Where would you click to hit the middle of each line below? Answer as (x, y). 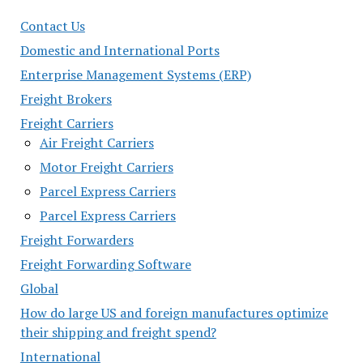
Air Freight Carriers (96, 143)
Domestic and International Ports (120, 50)
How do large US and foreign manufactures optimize (174, 313)
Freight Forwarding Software (105, 264)
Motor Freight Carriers (106, 167)
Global (39, 288)
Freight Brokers (66, 99)
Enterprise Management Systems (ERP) (135, 75)
